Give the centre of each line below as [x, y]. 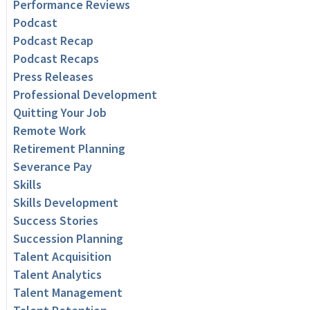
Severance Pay [52, 167]
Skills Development [65, 203]
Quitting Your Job [60, 113]
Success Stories [55, 221]
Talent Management [67, 293]
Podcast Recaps [56, 59]
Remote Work [49, 131]
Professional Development [85, 95]
